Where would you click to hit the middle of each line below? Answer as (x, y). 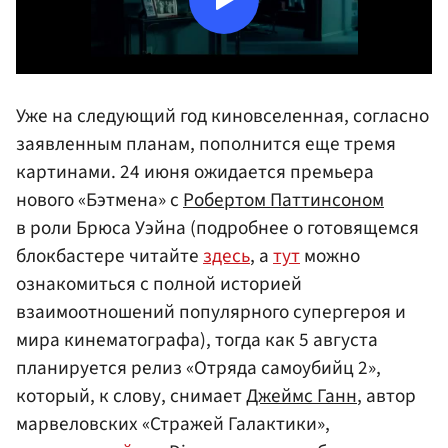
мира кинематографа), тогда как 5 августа (197, 339)
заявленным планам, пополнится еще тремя (206, 143)
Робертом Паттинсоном (283, 199)
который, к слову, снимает (131, 395)
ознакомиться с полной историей (159, 283)
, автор (386, 395)
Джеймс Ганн (301, 395)
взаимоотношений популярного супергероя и (211, 311)
